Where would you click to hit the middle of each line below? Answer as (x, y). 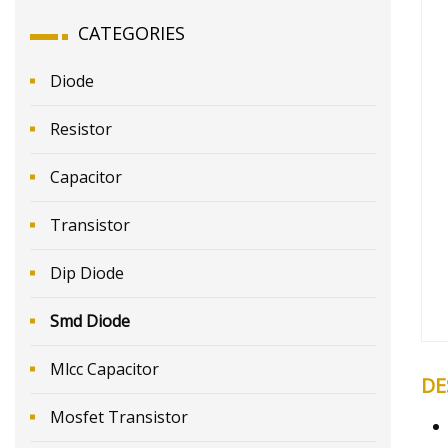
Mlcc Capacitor (104, 368)
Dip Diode (87, 272)
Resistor (81, 128)
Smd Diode (90, 320)
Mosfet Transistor (119, 416)
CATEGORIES (131, 32)
